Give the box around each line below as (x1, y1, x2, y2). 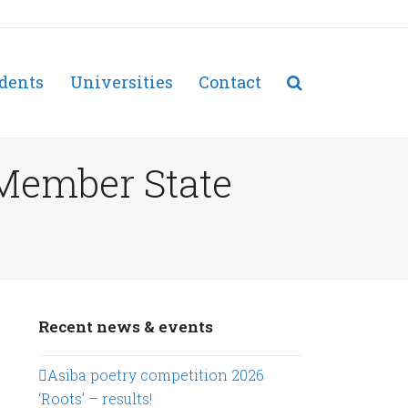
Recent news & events (38, 316, 214, 337)
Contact (198, 71, 261, 93)
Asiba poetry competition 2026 (47, 365, 265, 384)
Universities (69, 71, 173, 93)
